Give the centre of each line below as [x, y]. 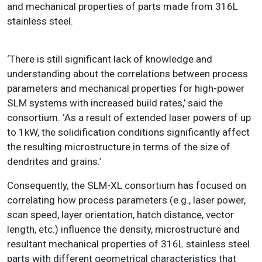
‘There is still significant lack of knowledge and [110, 59]
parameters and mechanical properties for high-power [126, 88]
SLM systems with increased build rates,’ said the [115, 103]
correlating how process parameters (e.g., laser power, [126, 200]
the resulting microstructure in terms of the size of [119, 146]
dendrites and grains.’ [54, 161]
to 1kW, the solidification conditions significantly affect [128, 132]
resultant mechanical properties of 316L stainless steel [128, 244]
